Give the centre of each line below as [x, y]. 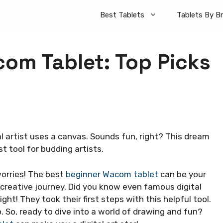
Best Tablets [122, 15]
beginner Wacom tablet [112, 174]
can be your [182, 174]
